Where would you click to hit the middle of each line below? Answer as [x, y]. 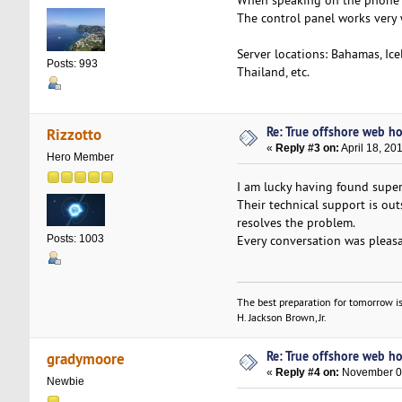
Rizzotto [74, 135]
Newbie [65, 381]
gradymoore [86, 359]
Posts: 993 [72, 63]
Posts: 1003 [75, 239]
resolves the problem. [296, 222]
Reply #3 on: [308, 148]
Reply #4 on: [308, 372]
